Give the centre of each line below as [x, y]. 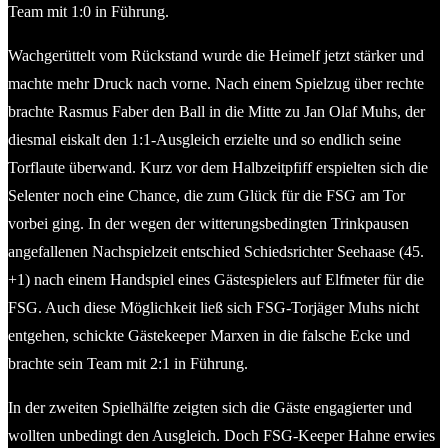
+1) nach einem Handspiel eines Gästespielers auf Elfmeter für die [216, 279]
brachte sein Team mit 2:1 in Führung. [128, 363]
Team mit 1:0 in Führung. [88, 11]
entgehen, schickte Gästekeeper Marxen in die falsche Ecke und [209, 335]
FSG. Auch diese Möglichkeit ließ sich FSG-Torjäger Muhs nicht [213, 307]
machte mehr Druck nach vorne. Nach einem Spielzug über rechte [216, 83]
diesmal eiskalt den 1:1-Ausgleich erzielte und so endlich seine [204, 139]
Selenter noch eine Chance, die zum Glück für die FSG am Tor [206, 195]
